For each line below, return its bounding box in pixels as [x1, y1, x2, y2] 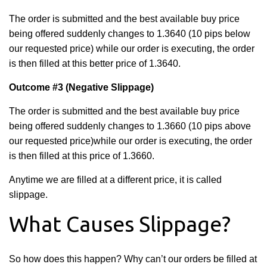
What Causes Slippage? [9, 212, 231, 236]
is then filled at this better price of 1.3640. [9, 58, 181, 69]
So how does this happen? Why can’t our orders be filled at [9, 254, 257, 264]
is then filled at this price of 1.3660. [9, 151, 154, 161]
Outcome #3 [9, 82, 63, 92]
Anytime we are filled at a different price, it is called [9, 175, 222, 185]
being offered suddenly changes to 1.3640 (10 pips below [9, 29, 250, 39]
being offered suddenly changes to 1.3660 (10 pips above [9, 121, 251, 131]
